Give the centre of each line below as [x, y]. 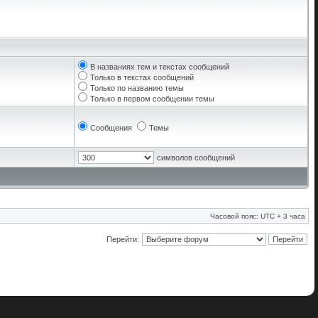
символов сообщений [196, 158]
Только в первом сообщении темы [152, 99]
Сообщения [111, 128]
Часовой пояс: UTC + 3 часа [258, 216]
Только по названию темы [137, 88]
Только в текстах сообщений [142, 77]
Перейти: [123, 239]
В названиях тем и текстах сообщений [160, 67]
